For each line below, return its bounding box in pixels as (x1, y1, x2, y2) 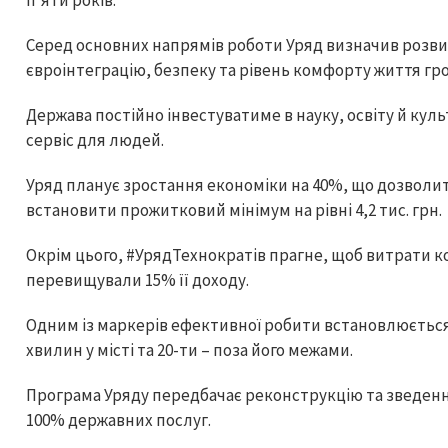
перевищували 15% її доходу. (26, 269, 253, 291)
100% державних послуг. (26, 409, 212, 431)
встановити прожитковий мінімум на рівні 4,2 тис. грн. (26, 199, 443, 221)
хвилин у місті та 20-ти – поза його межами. (26, 339, 354, 361)
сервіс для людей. (26, 129, 165, 151)
